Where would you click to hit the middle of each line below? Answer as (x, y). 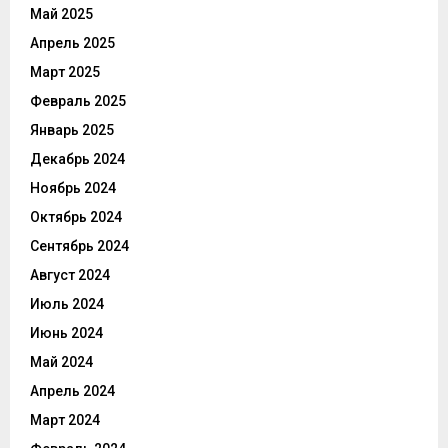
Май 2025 (61, 14)
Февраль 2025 (78, 101)
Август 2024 (70, 275)
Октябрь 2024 (76, 217)
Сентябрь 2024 (79, 246)
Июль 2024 (67, 304)
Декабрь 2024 (77, 159)
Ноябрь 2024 (73, 188)
